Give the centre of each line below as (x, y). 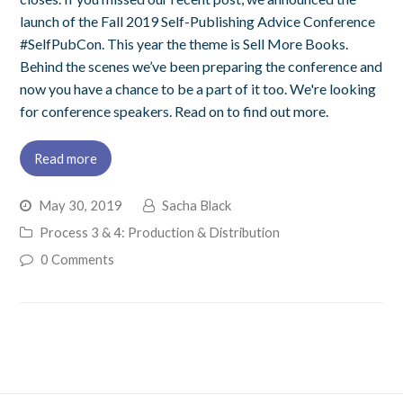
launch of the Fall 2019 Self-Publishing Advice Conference (198, 21)
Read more (66, 158)
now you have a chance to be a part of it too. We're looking (198, 88)
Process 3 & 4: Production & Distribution (160, 232)
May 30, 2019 (81, 205)
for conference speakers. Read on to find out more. (175, 111)
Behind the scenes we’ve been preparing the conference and (201, 66)
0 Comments (78, 259)
